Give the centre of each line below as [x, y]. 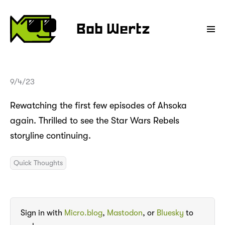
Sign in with [42, 213]
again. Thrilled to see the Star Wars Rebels [95, 120]
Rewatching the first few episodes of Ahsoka [98, 105]
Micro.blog [83, 213]
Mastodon [125, 213]
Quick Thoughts [38, 162]
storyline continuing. [50, 135]
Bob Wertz [113, 30]
